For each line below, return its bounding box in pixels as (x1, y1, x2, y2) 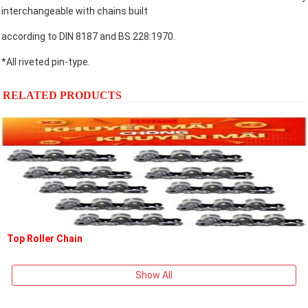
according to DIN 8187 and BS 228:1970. (1, 30, 175, 42)
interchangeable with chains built (1, 5, 148, 16)
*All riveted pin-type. (1, 56, 90, 67)
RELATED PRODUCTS (3, 89, 122, 101)
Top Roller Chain (7, 232, 82, 244)
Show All (135, 269, 173, 280)
